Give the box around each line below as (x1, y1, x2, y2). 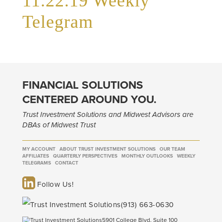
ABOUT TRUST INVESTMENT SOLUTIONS (59, 146, 156, 152)
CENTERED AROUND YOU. (22, 93, 157, 106)
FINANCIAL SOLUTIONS (22, 78, 143, 92)
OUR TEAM (159, 146, 185, 152)
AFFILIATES (22, 153, 49, 159)
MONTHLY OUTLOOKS (121, 153, 173, 159)
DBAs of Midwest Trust (22, 120, 96, 129)
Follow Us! (35, 180, 74, 189)
